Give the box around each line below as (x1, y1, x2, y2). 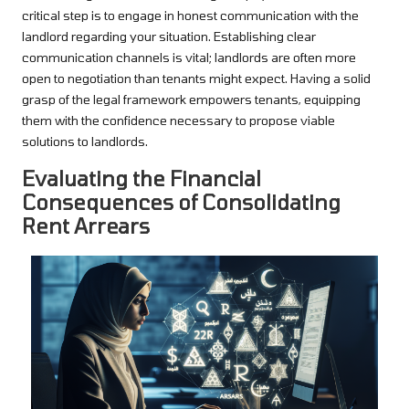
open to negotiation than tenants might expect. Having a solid (22, 70, 371, 87)
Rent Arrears (22, 214, 150, 238)
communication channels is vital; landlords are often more (22, 49, 356, 66)
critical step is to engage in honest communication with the (22, 7, 359, 24)
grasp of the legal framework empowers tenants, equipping (22, 91, 361, 108)
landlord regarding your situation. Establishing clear (22, 28, 316, 45)
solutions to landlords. (22, 133, 148, 150)
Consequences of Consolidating (22, 190, 341, 215)
